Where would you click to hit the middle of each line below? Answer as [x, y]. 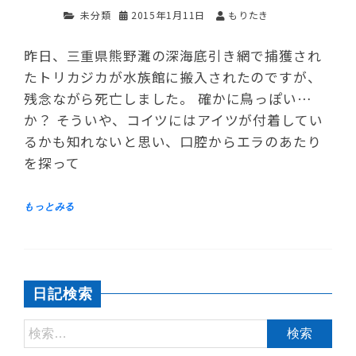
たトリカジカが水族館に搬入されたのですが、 [173, 77]
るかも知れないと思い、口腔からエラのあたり [173, 142]
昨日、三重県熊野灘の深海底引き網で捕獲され [173, 56]
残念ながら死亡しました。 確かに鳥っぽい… [168, 99]
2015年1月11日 [168, 15]
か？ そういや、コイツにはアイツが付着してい [174, 120]
